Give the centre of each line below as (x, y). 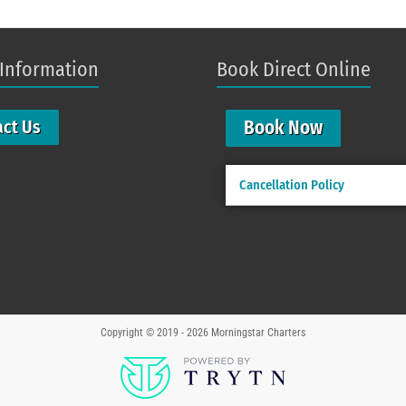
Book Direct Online (294, 69)
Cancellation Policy (292, 184)
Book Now (283, 127)
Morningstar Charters (258, 332)
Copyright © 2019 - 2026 (156, 332)
